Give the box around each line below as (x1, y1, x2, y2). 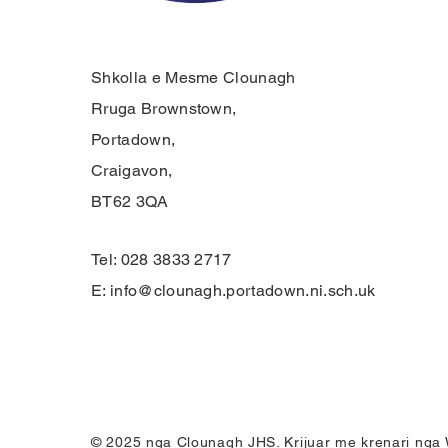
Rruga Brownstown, (91, 99, 237, 118)
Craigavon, (91, 161, 173, 180)
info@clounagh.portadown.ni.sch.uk (109, 281, 376, 300)
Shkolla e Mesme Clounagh (91, 68, 296, 87)
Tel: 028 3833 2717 (91, 250, 232, 269)
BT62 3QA (91, 192, 169, 211)
